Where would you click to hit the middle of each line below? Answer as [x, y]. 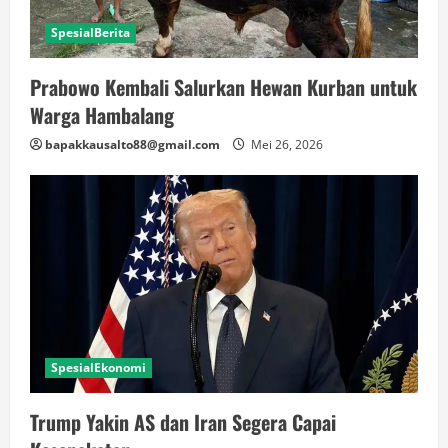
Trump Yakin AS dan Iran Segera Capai [183, 422]
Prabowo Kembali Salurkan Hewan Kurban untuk [223, 86]
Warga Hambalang [102, 114]
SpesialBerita [90, 32]
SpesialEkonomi [98, 368]
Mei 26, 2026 [285, 144]
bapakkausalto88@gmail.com [132, 144]
